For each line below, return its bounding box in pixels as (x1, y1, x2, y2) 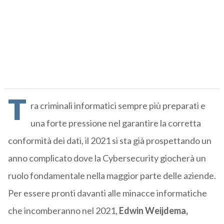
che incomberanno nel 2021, (7, 205, 119, 216)
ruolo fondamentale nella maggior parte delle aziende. (7, 170, 216, 181)
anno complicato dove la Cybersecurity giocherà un (7, 152, 206, 164)
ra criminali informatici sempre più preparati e (30, 100, 205, 111)
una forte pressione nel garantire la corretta (30, 117, 201, 129)
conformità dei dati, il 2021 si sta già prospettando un (7, 135, 211, 146)
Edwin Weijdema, (118, 205, 188, 216)
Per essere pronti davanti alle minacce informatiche (7, 187, 207, 199)
